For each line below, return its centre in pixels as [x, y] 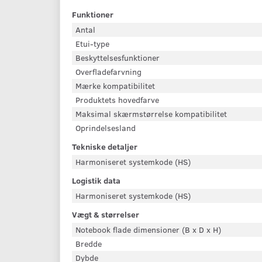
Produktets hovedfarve [117, 100]
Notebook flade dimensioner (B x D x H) [148, 230]
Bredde [89, 244]
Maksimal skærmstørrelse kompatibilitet [151, 114]
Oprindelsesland [106, 128]
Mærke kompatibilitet [115, 86]
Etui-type [92, 44]
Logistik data [96, 180]
